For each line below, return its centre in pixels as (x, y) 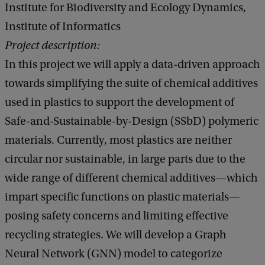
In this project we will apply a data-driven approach (132, 64)
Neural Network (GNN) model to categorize (114, 253)
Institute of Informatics (63, 26)
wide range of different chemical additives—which (131, 178)
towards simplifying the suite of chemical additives (131, 83)
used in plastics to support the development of (119, 102)
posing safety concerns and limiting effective (117, 216)
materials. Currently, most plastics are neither (118, 140)
